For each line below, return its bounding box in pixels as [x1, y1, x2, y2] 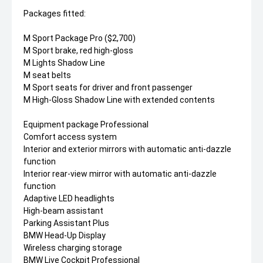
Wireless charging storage [23, 243, 122, 253]
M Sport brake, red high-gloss [23, 46, 133, 56]
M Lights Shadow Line [23, 58, 105, 68]
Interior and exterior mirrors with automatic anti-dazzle [23, 144, 231, 154]
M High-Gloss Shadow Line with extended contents [23, 95, 215, 105]
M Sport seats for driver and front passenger [23, 83, 193, 93]
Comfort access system [23, 132, 117, 142]
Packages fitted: [23, 9, 86, 19]
